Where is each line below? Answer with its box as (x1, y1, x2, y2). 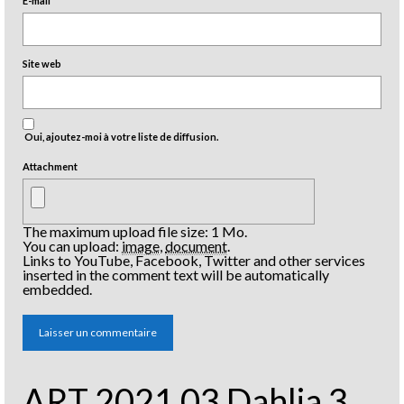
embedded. (23, 280, 92, 298)
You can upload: (23, 236, 122, 254)
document (165, 236, 227, 254)
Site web (23, 57, 61, 69)
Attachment (23, 160, 78, 172)
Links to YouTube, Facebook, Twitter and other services (23, 251, 365, 269)
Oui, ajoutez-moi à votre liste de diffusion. (23, 130, 218, 142)
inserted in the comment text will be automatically (23, 265, 329, 283)
